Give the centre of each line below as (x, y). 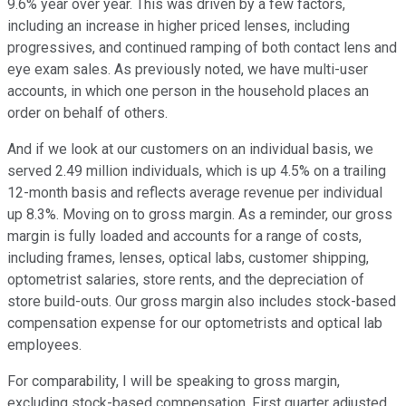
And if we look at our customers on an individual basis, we (190, 150)
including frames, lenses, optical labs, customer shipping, (188, 258)
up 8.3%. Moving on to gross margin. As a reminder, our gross (200, 215)
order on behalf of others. (87, 113)
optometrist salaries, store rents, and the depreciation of (186, 280)
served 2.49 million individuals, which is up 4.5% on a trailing (197, 171)
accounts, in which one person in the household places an (188, 92)
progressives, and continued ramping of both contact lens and (202, 48)
